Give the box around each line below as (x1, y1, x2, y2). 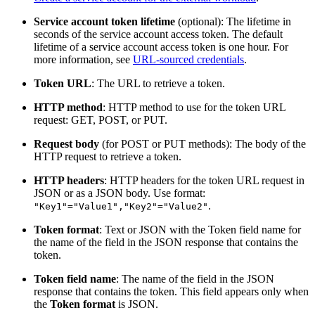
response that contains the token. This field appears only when (34, 285, 309, 298)
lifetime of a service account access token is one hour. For (34, 41, 288, 53)
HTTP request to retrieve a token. (34, 150, 181, 163)
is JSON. (115, 298, 158, 311)
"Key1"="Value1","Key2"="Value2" (34, 201, 208, 212)
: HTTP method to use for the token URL (103, 101, 285, 114)
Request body (34, 138, 99, 150)
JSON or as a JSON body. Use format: (34, 187, 205, 200)
